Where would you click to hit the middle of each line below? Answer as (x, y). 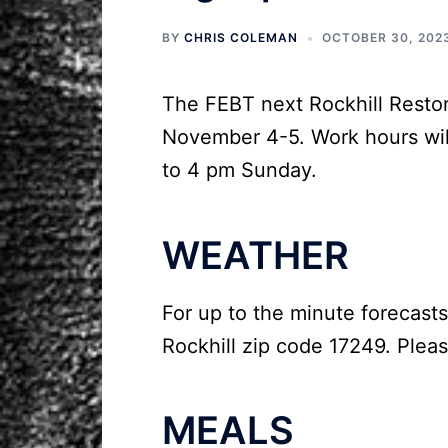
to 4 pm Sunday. (239, 170)
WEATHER (255, 254)
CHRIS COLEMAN (241, 37)
